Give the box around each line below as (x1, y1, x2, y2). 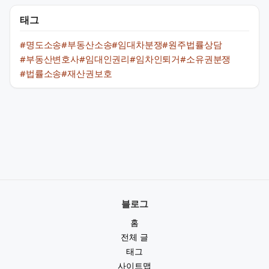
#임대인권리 (79, 53, 130, 65)
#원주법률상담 (162, 38, 222, 51)
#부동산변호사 (20, 53, 79, 65)
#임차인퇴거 (130, 53, 181, 65)
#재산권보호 (61, 67, 112, 80)
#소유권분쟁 (180, 53, 231, 65)
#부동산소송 (61, 38, 112, 51)
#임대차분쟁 (112, 38, 163, 51)
